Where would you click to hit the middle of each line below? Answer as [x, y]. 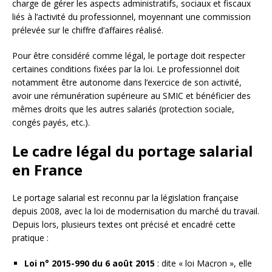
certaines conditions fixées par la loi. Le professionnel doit [126, 69]
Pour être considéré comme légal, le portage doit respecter [129, 56]
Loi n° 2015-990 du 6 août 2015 [90, 263]
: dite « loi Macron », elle [203, 263]
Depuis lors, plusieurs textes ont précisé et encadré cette [124, 225]
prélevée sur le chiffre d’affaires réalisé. [88, 30]
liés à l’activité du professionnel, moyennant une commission [131, 17]
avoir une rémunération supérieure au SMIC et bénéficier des [131, 96]
